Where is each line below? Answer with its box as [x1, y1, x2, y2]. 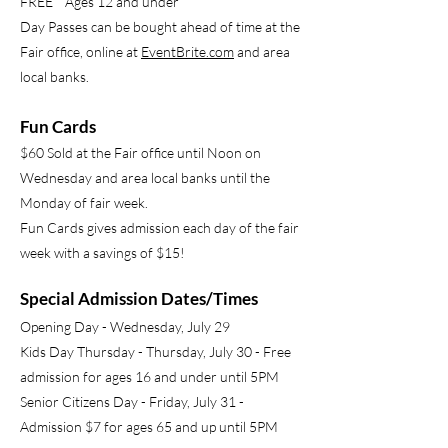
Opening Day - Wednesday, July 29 [20, 318, 230, 335]
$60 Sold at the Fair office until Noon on [20, 144, 261, 161]
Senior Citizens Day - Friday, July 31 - [20, 393, 244, 410]
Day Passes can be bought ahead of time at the [20, 18, 300, 35]
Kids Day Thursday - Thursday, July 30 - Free [20, 343, 291, 360]
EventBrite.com [141, 43, 234, 60]
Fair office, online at [20, 43, 141, 60]
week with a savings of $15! [20, 244, 185, 261]
